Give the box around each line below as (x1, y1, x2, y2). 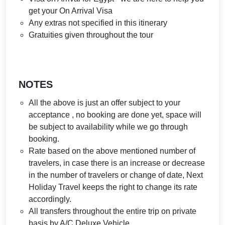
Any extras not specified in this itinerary (29, 19, 167, 27)
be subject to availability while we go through (29, 123, 188, 131)
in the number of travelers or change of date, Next (29, 171, 203, 179)
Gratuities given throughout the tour (29, 31, 153, 39)
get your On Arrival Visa (29, 7, 113, 15)
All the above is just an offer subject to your (29, 98, 180, 107)
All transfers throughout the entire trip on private (29, 207, 196, 215)
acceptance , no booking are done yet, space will (29, 110, 201, 119)
